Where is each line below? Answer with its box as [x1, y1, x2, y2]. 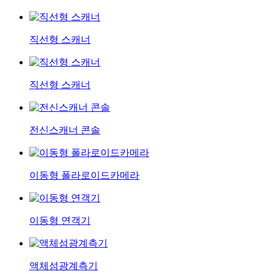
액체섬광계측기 [29, 261, 98, 272]
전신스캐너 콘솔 [29, 125, 100, 136]
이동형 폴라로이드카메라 [29, 170, 139, 181]
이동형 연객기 [29, 215, 91, 226]
